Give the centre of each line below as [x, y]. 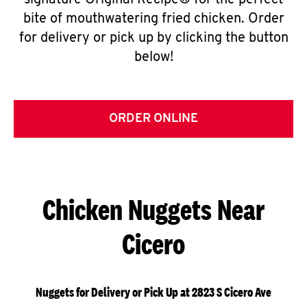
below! [153, 58]
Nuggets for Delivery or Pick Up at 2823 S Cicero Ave [153, 292]
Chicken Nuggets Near [153, 209]
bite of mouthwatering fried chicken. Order [153, 19]
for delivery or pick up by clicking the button [153, 38]
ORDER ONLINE [153, 119]
